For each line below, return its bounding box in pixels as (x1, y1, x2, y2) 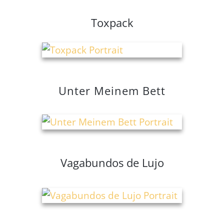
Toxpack (90, 15, 133, 30)
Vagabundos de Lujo (60, 155, 164, 170)
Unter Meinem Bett (58, 83, 165, 98)
